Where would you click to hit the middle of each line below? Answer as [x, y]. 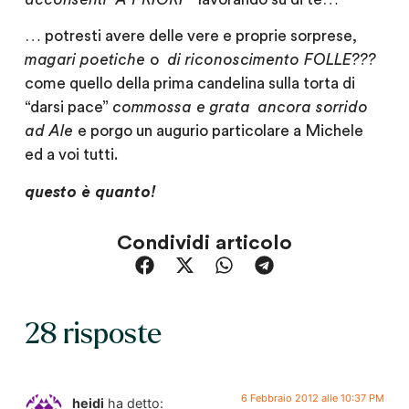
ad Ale [51, 131]
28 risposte [93, 334]
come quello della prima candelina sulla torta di [189, 84]
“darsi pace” [68, 108]
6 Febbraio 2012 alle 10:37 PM [313, 398]
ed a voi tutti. [71, 155]
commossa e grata [181, 108]
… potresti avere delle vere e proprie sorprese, [192, 37]
